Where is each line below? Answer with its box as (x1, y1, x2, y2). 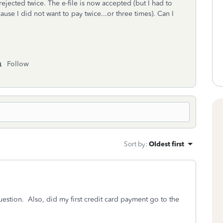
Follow (7, 60, 29, 68)
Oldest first (149, 140, 184, 148)
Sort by (124, 140, 145, 148)
